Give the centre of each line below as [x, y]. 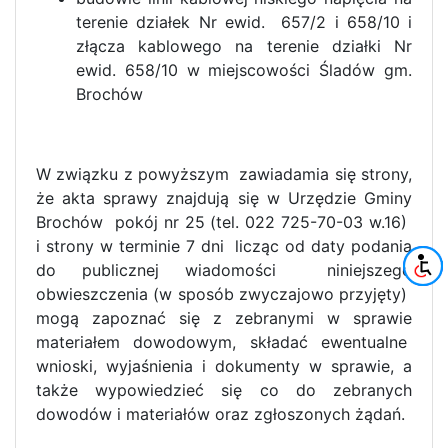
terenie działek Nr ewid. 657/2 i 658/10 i [244, 22]
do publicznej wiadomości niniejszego [224, 270]
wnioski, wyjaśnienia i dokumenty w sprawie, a [224, 366]
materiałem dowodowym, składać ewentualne [224, 342]
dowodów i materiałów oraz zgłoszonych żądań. [220, 414]
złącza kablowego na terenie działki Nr [244, 46]
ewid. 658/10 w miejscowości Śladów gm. [244, 70]
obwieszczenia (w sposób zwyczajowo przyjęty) [224, 294]
